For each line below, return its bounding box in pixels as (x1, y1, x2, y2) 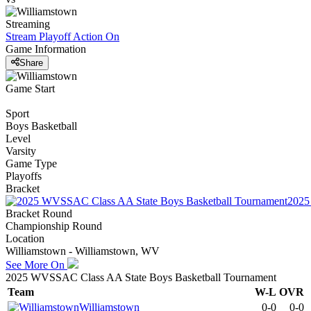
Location (6, 233, 44, 245)
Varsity (6, 145, 36, 158)
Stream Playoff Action (6, 30, 103, 42)
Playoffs (6, 170, 42, 183)
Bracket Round (6, 208, 72, 220)
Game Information (6, 42, 86, 55)
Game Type (6, 158, 57, 170)
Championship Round (6, 220, 102, 233)
